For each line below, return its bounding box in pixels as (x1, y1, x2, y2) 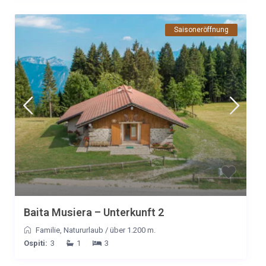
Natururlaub (64, 226, 103, 235)
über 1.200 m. (110, 226, 156, 235)
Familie (36, 226, 60, 235)
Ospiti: (24, 239, 47, 248)
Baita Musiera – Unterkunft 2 (24, 206, 164, 219)
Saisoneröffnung (174, 26, 229, 34)
